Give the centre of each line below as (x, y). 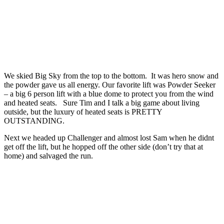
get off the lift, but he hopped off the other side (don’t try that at (103, 146)
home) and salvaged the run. (48, 155)
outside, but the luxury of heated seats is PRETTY (83, 111)
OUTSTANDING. (34, 120)
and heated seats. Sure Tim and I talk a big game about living (102, 102)
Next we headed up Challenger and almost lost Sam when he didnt (109, 137)
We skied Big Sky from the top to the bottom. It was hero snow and (111, 75)
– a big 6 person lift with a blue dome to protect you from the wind (109, 93)
